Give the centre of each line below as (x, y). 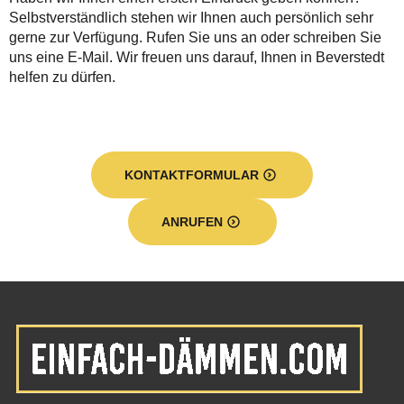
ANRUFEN (192, 222)
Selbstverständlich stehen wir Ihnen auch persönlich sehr (191, 18)
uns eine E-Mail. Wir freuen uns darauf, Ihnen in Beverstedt (197, 58)
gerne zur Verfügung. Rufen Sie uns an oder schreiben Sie (195, 38)
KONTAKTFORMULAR (192, 175)
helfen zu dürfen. (62, 78)
